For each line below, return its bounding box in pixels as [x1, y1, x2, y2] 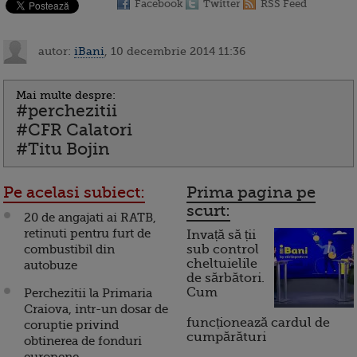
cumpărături [186, 330, 266, 345]
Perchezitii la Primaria [24, 286, 152, 301]
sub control [186, 242, 259, 257]
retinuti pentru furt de [24, 226, 151, 241]
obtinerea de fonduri [24, 334, 142, 349]
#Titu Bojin [16, 139, 109, 159]
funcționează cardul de [186, 316, 330, 331]
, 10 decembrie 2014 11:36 [104, 44, 245, 57]
